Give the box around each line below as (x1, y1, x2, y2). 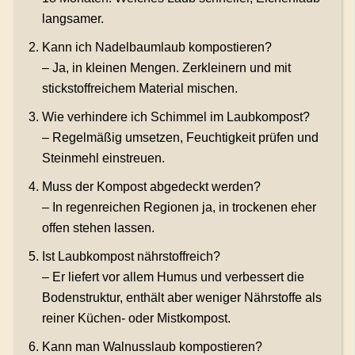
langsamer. (41, 12, 104, 26)
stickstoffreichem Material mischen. (41, 82, 238, 96)
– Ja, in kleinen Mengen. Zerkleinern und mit (41, 61, 291, 75)
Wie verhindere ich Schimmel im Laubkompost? (41, 110, 310, 124)
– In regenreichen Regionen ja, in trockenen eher (41, 200, 316, 215)
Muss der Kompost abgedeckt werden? (41, 180, 261, 194)
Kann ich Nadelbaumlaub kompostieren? (41, 40, 272, 55)
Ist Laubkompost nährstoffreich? (41, 250, 220, 264)
